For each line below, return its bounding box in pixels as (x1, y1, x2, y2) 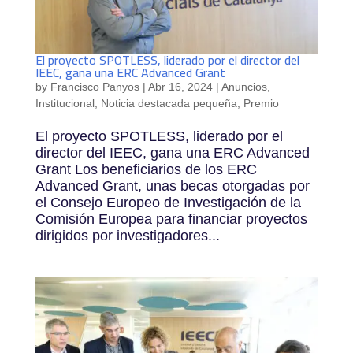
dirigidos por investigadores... (35, 228, 220, 244)
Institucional (35, 97, 95, 110)
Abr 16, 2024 (147, 80, 213, 94)
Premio (243, 97, 279, 110)
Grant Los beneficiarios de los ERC (35, 162, 257, 178)
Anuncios (221, 80, 267, 94)
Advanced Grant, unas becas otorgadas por (35, 178, 310, 195)
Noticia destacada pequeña (100, 97, 237, 110)
